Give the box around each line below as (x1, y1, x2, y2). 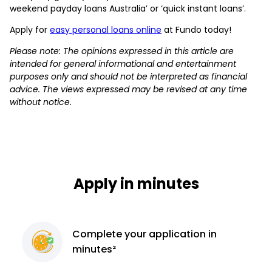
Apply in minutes (73, 173, 199, 194)
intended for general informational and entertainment (10, 57, 236, 70)
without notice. (10, 95, 72, 108)
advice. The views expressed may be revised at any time (10, 83, 247, 95)
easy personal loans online (50, 23, 161, 36)
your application (124, 227, 209, 242)
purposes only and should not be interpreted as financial (10, 70, 247, 83)
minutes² (72, 242, 117, 257)
